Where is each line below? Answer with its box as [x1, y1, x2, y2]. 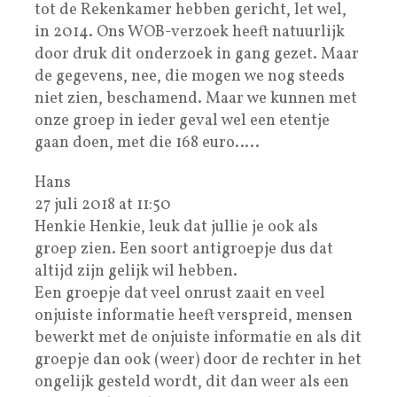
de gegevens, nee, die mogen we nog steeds [35, 65, 345, 88]
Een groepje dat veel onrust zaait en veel [35, 282, 325, 305]
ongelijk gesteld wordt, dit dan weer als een [35, 370, 349, 393]
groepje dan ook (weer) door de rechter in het [35, 348, 362, 371]
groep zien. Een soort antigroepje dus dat [35, 237, 333, 261]
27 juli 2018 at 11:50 [35, 193, 171, 216]
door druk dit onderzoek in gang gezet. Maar [35, 43, 359, 66]
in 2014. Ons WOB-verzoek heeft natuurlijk [35, 20, 345, 43]
